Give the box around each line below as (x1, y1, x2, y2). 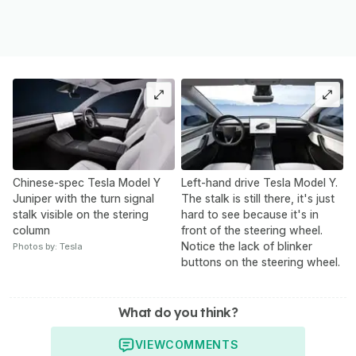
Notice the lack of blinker (181, 239, 312, 253)
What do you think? (118, 304, 238, 321)
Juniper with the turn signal (13, 192, 154, 206)
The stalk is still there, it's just (181, 192, 335, 206)
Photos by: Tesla (13, 241, 83, 253)
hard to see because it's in (181, 207, 319, 222)
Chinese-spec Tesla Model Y (13, 176, 161, 190)
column (13, 223, 50, 238)
